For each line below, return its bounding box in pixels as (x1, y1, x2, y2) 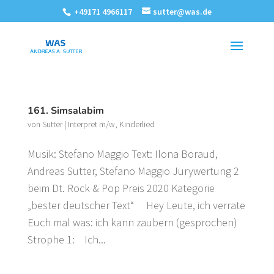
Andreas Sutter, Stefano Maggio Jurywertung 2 (27, 164, 239, 178)
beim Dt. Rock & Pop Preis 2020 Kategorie (27, 181, 215, 195)
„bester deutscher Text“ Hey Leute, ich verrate (27, 198, 245, 212)
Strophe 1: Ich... (27, 232, 106, 246)
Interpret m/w (67, 119, 115, 130)
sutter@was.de (152, 6, 212, 17)
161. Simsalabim (27, 104, 104, 117)
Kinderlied (119, 119, 155, 130)
